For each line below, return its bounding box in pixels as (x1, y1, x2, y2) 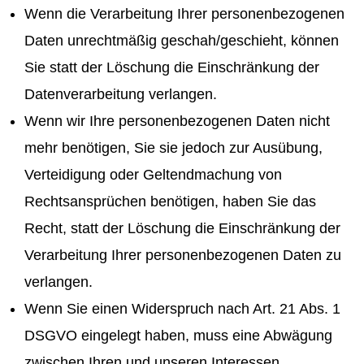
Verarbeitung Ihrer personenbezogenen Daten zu (24, 246, 341, 263)
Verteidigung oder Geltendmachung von (24, 166, 282, 183)
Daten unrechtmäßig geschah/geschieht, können (24, 32, 339, 49)
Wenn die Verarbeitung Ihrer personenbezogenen (24, 5, 344, 22)
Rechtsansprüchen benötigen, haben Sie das (24, 193, 316, 210)
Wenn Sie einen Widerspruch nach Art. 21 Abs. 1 (24, 300, 340, 317)
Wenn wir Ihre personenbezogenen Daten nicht (24, 112, 330, 129)
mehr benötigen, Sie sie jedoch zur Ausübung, (24, 139, 323, 156)
